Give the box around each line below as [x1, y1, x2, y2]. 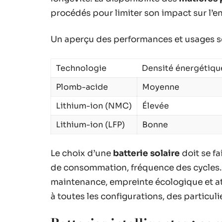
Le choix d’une [51, 148, 113, 159]
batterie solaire [113, 148, 180, 159]
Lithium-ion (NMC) [56, 100, 132, 111]
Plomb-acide [56, 81, 108, 92]
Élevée [142, 100, 169, 111]
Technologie [56, 62, 107, 73]
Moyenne [142, 81, 179, 92]
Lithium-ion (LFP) [56, 119, 125, 130]
